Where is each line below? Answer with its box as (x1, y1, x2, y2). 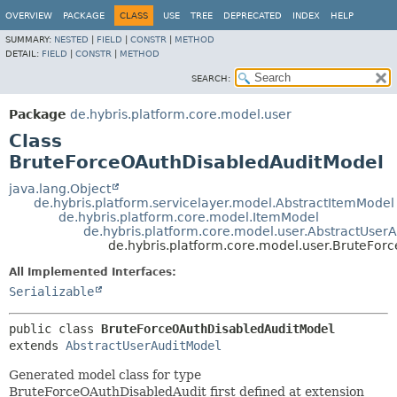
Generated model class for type (9, 368, 201, 382)
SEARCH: (191, 74, 230, 83)
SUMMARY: (5, 35, 54, 44)
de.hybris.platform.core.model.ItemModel (58, 210, 319, 224)
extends (9, 339, 66, 353)
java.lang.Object (9, 182, 111, 196)
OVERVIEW (5, 11, 52, 20)
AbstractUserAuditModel (66, 339, 222, 353)
